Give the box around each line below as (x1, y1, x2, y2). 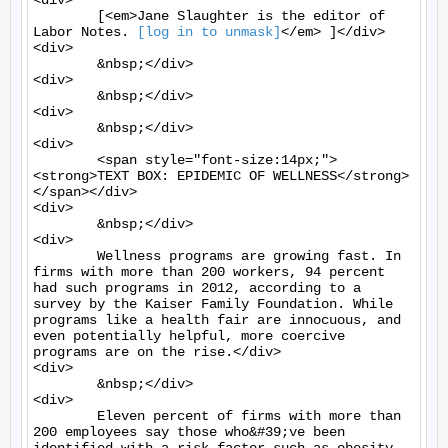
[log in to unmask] (137, 24, 281, 40)
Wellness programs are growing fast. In (33, 248, 97, 264)
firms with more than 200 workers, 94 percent (33, 264, 385, 280)
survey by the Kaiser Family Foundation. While (33, 296, 393, 312)
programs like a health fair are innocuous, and (33, 312, 401, 328)
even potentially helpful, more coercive (33, 328, 345, 344)
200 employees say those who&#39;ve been (33, 424, 345, 440)
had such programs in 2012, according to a (33, 280, 361, 296)
